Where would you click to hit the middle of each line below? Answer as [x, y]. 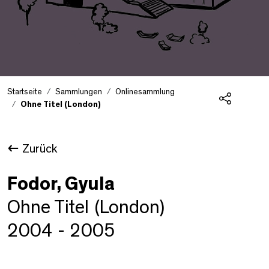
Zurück [40, 149]
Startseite [25, 92]
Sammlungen [79, 92]
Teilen [237, 114]
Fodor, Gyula [61, 183]
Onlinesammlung [145, 92]
